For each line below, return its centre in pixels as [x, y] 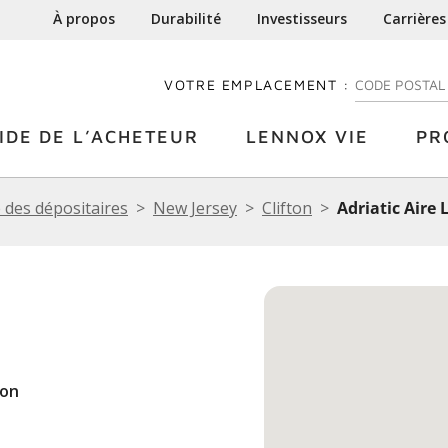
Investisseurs [302, 18]
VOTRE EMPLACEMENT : [257, 84]
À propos [84, 18]
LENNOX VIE [307, 136]
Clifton [287, 208]
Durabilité [186, 18]
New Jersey [195, 208]
